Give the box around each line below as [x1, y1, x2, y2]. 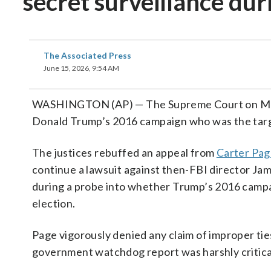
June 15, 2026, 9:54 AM [44, 64, 119, 73]
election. [32, 197, 76, 210]
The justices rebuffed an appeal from [32, 146, 217, 159]
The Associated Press [44, 50, 131, 60]
